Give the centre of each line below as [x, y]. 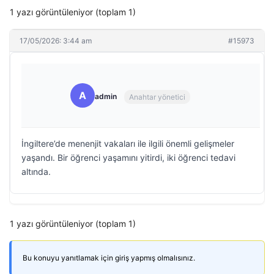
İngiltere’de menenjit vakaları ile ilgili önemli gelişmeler [128, 143]
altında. [36, 172]
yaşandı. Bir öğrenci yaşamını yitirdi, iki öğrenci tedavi [128, 157]
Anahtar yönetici [157, 97]
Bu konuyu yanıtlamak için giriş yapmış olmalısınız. [109, 258]
